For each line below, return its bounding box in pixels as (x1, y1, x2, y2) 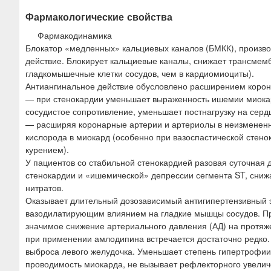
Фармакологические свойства (25, 9, 172, 24)
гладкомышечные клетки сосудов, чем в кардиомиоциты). (25, 67, 254, 79)
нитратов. (25, 181, 64, 194)
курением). (25, 143, 69, 155)
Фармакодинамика (38, 28, 112, 41)
